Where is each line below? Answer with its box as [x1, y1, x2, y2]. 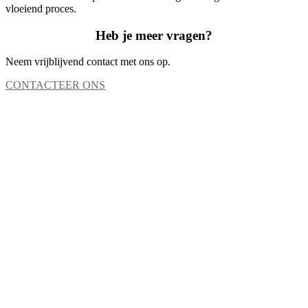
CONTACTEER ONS [5, 79, 105, 91]
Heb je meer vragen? [96, 27, 212, 43]
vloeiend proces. [5, 2, 76, 14]
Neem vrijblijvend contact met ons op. [5, 56, 170, 68]
